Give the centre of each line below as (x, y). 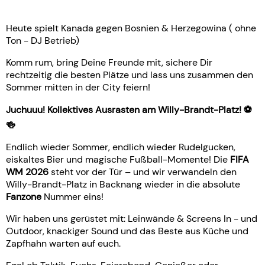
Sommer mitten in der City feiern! (78, 87)
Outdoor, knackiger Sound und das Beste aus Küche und (127, 231)
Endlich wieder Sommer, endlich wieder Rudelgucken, (121, 147)
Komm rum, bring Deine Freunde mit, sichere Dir (109, 62)
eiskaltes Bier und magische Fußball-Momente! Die (118, 159)
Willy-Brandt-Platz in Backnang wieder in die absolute (123, 184)
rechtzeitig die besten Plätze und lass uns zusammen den (130, 75)
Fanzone (25, 196)
